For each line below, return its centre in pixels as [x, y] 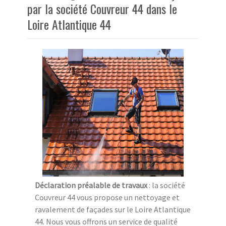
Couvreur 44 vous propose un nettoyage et [107, 197]
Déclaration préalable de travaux [91, 185]
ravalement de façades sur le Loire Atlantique [113, 210]
